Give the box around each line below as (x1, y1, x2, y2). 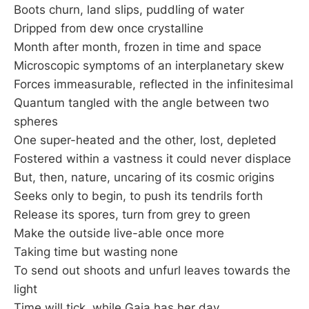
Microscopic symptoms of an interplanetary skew (14, 59, 284, 73)
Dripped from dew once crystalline (14, 21, 203, 36)
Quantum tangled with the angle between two (14, 96, 269, 110)
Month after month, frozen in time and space (14, 40, 261, 54)
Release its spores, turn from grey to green (14, 208, 250, 222)
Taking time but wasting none (14, 245, 178, 259)
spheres (14, 114, 58, 129)
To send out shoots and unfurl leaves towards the (14, 263, 290, 278)
